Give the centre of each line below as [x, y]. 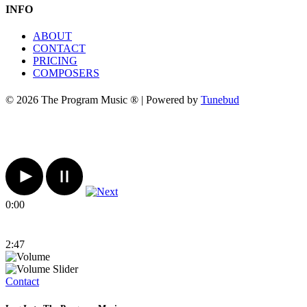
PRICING [55, 60]
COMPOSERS [66, 73]
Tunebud [220, 100]
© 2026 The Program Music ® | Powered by [103, 100]
